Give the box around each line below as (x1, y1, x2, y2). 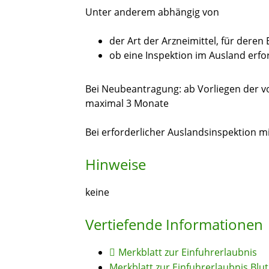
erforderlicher (101, 125, 165, 139)
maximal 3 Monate (85, 97, 169, 110)
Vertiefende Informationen (85, 214, 263, 235)
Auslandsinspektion (168, 125, 256, 139)
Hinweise (85, 154, 146, 175)
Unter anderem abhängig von (85, 5, 219, 19)
